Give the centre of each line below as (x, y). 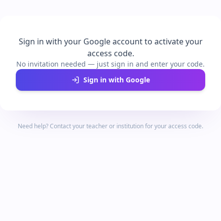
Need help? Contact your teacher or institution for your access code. (110, 126)
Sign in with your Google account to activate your (110, 41)
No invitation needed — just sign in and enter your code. (110, 64)
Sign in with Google (116, 80)
